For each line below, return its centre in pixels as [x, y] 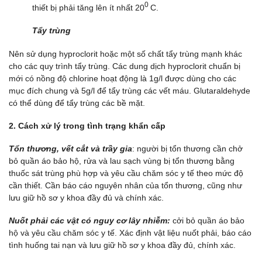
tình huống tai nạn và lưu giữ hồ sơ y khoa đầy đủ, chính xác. [122, 245]
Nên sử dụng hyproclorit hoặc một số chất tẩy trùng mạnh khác [125, 54]
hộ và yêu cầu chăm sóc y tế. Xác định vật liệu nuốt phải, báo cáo [130, 233]
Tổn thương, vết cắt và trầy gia [70, 148]
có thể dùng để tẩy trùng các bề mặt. [77, 103]
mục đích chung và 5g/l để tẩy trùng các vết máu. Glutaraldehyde [130, 90]
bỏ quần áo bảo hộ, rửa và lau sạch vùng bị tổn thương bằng [122, 161]
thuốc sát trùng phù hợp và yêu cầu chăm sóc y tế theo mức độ [126, 173]
